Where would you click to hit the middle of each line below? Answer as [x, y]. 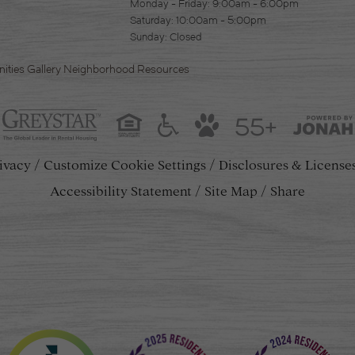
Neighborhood [99, 69]
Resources [163, 69]
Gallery [44, 69]
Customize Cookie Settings [125, 165]
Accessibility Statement [121, 191]
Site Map [231, 191]
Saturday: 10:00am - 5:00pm [198, 20]
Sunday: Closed [166, 37]
